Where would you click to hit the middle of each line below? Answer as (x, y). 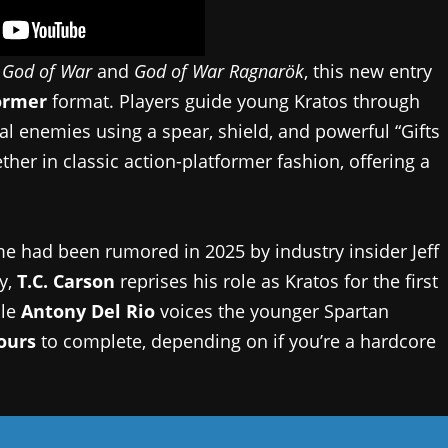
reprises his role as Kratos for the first (276, 280)
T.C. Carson (66, 280)
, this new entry (368, 70)
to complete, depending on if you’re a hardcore (236, 340)
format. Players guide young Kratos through (233, 100)
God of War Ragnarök (219, 70)
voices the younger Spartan (272, 310)
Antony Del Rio (88, 310)
